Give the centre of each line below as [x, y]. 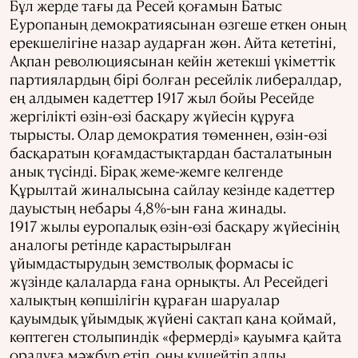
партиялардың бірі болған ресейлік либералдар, [175, 79]
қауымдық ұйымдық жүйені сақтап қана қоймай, [173, 318]
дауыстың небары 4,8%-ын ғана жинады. [148, 208]
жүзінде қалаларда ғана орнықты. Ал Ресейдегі [169, 281]
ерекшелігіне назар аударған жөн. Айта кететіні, [173, 42]
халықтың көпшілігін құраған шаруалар [145, 300]
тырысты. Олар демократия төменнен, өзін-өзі [169, 134]
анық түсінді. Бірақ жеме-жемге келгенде [146, 171]
